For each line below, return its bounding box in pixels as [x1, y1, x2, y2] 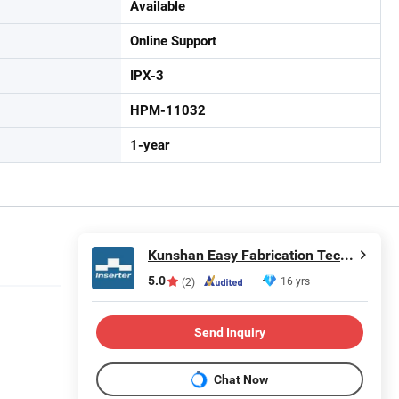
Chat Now [214, 371, 268, 387]
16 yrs [281, 273, 310, 288]
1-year [130, 137, 169, 153]
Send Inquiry [194, 324, 265, 339]
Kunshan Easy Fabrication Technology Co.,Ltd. [340, 247, 354, 264]
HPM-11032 [130, 102, 206, 118]
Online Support [130, 33, 216, 49]
